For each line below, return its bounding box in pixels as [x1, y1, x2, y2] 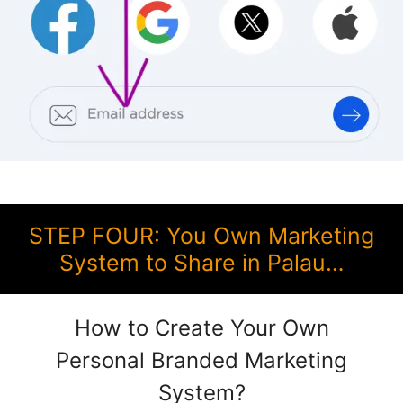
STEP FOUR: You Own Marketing [29, 221, 374, 249]
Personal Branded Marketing [56, 346, 347, 373]
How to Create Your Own [74, 314, 329, 341]
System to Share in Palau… [58, 248, 345, 276]
